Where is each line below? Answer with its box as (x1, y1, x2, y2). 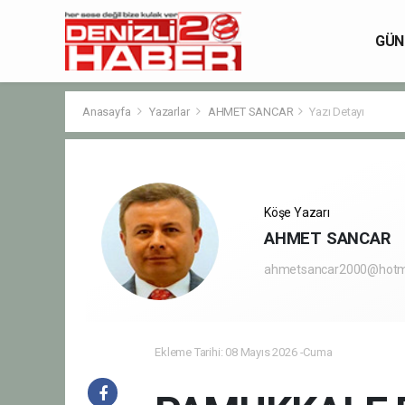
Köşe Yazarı (264, 205, 330, 220)
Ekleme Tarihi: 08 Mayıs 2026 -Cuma (155, 345, 333, 359)
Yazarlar (148, 105, 193, 118)
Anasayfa (82, 105, 134, 118)
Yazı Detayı (309, 105, 365, 118)
